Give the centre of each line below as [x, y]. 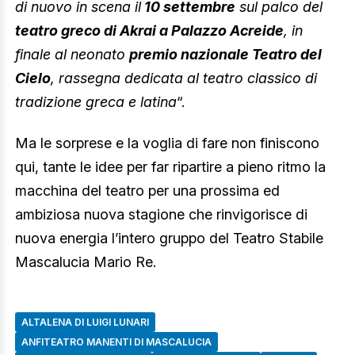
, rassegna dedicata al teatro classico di [184, 78]
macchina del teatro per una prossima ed [147, 190]
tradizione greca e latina [96, 102]
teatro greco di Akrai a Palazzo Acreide [149, 31]
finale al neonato [72, 55]
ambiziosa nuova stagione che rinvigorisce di [161, 214]
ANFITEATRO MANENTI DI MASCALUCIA [116, 342]
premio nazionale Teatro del [225, 55]
